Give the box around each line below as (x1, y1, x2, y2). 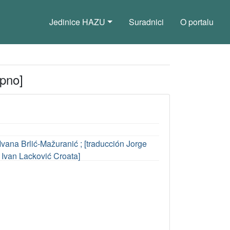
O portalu (180, 16, 214, 28)
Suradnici (129, 16, 164, 28)
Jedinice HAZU (49, 16, 106, 28)
